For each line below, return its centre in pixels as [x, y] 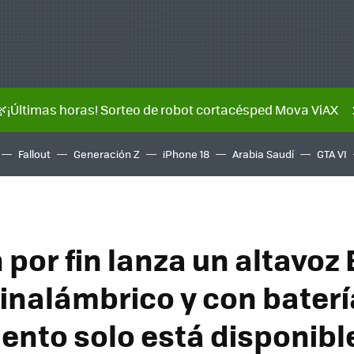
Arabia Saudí [263, 154]
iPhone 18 [186, 154]
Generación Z [107, 154]
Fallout [34, 154]
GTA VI [332, 154]
